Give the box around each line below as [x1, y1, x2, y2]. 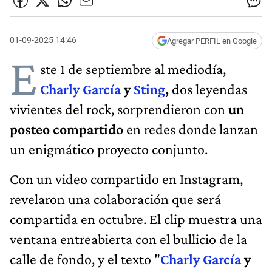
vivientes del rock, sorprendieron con [10, 100, 228, 117]
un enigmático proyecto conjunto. [10, 140, 208, 157]
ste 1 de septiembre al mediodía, [40, 60, 226, 77]
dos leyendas [169, 80, 247, 97]
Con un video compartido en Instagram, [10, 170, 243, 187]
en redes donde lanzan [123, 120, 258, 137]
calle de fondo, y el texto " [10, 250, 160, 267]
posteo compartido [10, 120, 123, 137]
